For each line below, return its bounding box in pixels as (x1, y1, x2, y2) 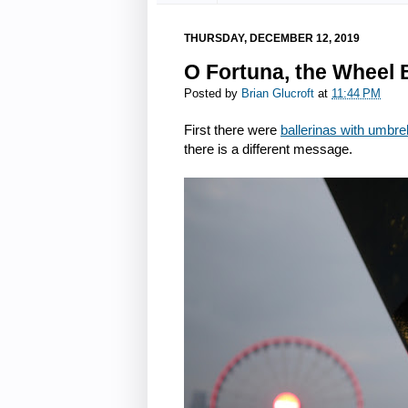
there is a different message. (184, 140, 352, 157)
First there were (184, 121, 280, 138)
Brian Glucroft (241, 87, 314, 101)
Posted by (184, 87, 241, 101)
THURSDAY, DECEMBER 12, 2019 (184, 31, 360, 45)
